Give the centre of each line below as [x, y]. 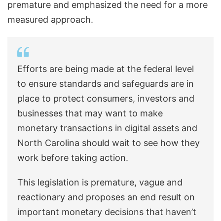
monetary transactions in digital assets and [107, 128]
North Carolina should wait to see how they [109, 143]
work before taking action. [73, 158]
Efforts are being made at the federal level [106, 69]
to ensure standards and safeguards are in [106, 84]
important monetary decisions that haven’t [107, 212]
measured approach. [50, 20]
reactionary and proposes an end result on [106, 197]
